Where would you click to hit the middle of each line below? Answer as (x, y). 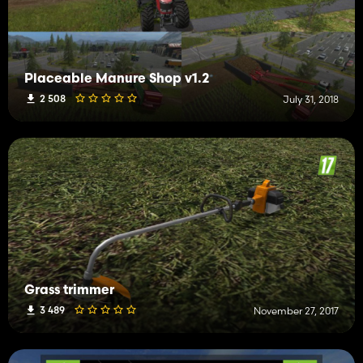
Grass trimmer (69, 291)
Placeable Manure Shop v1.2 (117, 80)
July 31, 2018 (311, 100)
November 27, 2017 (296, 311)
